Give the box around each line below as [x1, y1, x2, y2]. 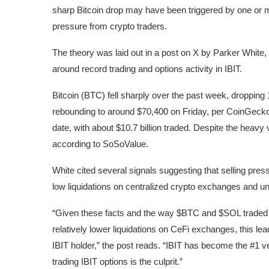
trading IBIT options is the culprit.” [52, 256, 183, 267]
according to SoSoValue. [52, 138, 148, 149]
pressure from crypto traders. [52, 20, 167, 31]
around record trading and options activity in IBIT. [52, 63, 242, 74]
